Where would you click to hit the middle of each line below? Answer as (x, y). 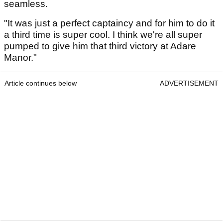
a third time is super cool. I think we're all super (103, 34)
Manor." (20, 57)
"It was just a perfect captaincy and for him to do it (109, 23)
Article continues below (41, 83)
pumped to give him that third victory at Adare (100, 46)
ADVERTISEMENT (189, 83)
